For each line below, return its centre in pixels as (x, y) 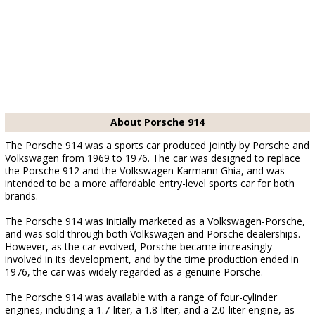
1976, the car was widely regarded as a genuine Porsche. (134, 272)
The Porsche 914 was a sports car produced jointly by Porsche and (157, 145)
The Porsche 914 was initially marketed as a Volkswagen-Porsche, (155, 221)
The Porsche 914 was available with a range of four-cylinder (141, 297)
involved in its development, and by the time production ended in (152, 259)
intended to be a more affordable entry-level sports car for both (150, 183)
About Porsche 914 (157, 122)
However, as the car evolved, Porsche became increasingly (139, 246)
